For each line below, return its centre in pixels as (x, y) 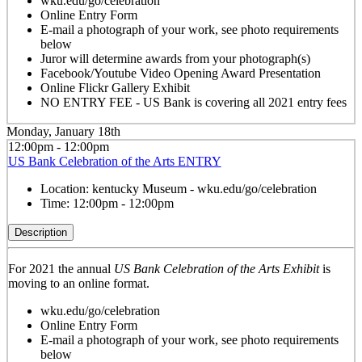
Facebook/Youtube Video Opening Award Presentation (180, 74)
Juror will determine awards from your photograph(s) (175, 59)
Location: (66, 189)
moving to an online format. (78, 284)
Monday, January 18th (63, 131)
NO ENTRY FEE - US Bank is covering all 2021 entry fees (193, 103)
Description (40, 233)
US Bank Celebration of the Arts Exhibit (216, 269)
